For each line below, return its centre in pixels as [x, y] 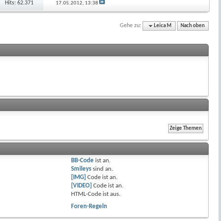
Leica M [163, 26]
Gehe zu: [131, 25]
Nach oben [193, 26]
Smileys [81, 169]
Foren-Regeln [89, 206]
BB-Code [82, 160]
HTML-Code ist [90, 194]
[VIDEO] [81, 185]
